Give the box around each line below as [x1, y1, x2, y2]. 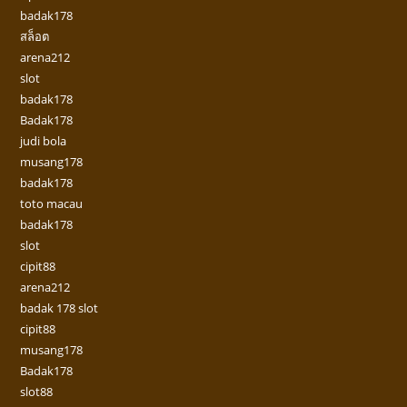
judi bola [20, 133, 67, 150]
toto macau [20, 195, 84, 213]
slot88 [20, 383, 54, 401]
